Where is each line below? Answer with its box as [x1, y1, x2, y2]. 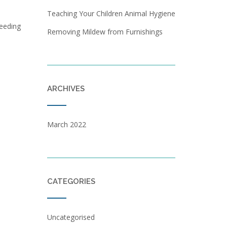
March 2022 [47, 120, 86, 129]
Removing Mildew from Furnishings [47, 27, 163, 36]
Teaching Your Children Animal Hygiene [47, 9, 175, 18]
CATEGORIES [47, 177, 95, 186]
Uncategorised [47, 212, 95, 222]
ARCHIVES [47, 84, 85, 93]
